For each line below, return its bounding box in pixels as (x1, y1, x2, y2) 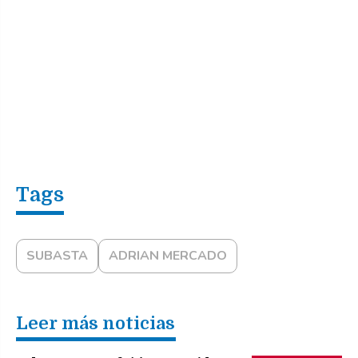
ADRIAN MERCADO (109, 246, 227, 265)
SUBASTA (26, 246, 88, 265)
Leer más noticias (16, 312, 175, 333)
